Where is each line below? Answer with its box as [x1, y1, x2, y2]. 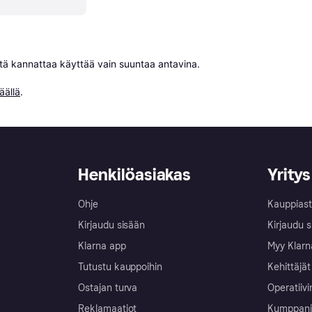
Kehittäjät [267, 261, 311, 273]
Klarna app [78, 240, 126, 252]
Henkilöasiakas [78, 164, 192, 185]
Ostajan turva [78, 282, 138, 294]
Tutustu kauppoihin [78, 261, 163, 273]
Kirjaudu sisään [78, 219, 146, 231]
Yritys [267, 164, 311, 185]
